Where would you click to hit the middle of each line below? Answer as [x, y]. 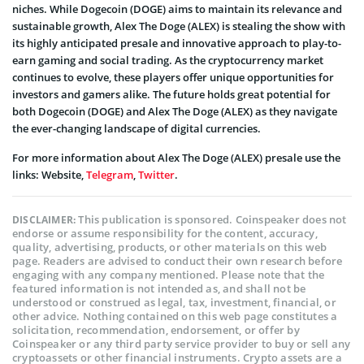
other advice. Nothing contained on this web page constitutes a [175, 316]
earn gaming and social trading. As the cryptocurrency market [168, 61]
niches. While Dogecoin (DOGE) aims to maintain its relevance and [177, 9]
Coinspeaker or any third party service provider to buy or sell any [182, 344]
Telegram [110, 175]
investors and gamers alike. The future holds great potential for [171, 95]
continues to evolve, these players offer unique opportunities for [173, 78]
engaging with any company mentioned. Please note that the [169, 275]
